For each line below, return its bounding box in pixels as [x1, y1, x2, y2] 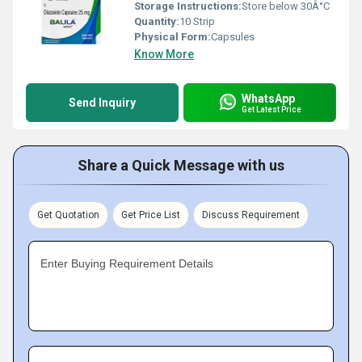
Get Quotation [37, 209, 99, 221]
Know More [134, 48, 194, 61]
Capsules [211, 31, 255, 43]
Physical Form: [134, 31, 211, 43]
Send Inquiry [69, 96, 136, 109]
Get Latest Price [242, 104, 301, 114]
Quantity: [134, 15, 179, 27]
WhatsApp [242, 91, 295, 105]
